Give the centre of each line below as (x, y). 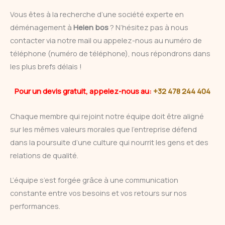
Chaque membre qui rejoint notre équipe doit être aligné (107, 116)
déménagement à (42, 27)
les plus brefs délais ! (46, 66)
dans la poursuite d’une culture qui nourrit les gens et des (109, 142)
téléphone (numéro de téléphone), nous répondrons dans (110, 53)
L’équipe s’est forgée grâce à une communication (94, 180)
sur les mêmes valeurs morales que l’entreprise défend (103, 129)
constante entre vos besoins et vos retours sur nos (98, 193)
